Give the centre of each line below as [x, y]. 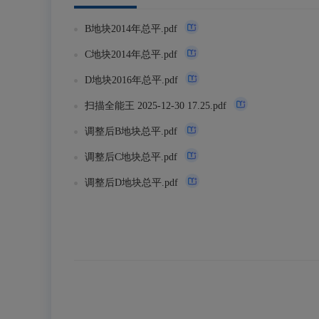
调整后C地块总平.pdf [131, 157]
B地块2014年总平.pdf [131, 29]
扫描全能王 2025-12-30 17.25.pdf [156, 106]
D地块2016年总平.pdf [131, 80]
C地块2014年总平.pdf [131, 54]
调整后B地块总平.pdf [131, 131]
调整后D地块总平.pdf [131, 183]
